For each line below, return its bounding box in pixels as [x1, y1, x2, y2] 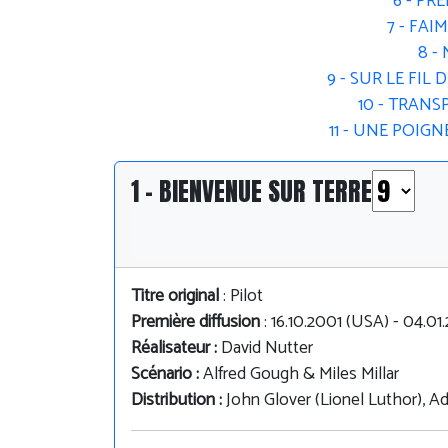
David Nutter [221, 333, 313, 363]
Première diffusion [131, 307, 260, 337]
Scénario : [131, 359, 203, 389]
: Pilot [219, 281, 263, 311]
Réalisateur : [131, 333, 221, 363]
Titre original [131, 281, 219, 311]
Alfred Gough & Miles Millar [203, 359, 399, 389]
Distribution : [131, 385, 226, 415]
